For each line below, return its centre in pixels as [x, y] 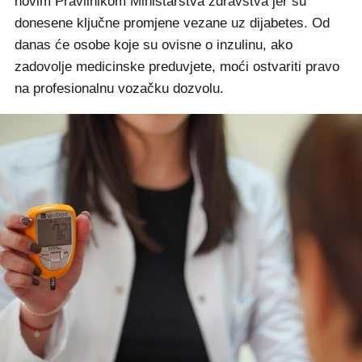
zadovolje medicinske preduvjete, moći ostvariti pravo [177, 67]
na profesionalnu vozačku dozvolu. [121, 88]
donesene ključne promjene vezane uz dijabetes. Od [172, 23]
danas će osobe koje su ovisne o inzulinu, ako [154, 45]
